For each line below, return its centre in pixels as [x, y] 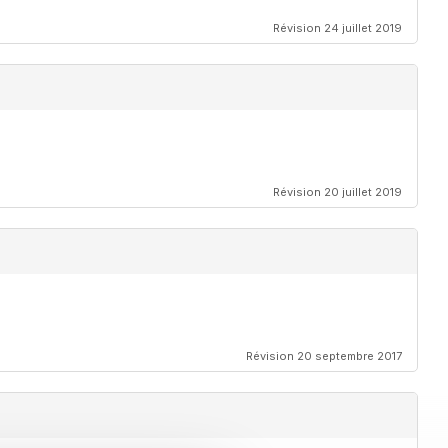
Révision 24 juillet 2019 [337, 28]
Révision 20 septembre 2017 [324, 356]
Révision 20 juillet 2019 [337, 192]
